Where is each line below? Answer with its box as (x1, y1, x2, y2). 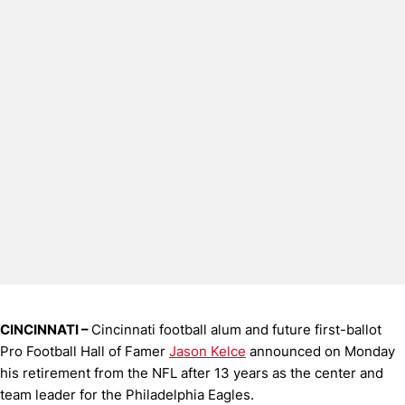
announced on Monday (246, 342, 395, 360)
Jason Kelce (169, 342, 246, 360)
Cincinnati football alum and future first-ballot (91, 320, 381, 338)
